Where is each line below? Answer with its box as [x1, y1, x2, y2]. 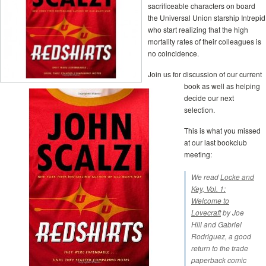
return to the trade [191, 243, 248, 253]
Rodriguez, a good [191, 231, 251, 241]
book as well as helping [184, 81, 260, 91]
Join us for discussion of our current [148, 69, 262, 79]
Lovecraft [191, 207, 221, 217]
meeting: [184, 149, 212, 159]
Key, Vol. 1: [191, 183, 226, 194]
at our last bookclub [184, 137, 247, 147]
